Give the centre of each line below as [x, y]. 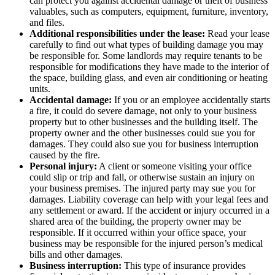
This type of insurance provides [184, 265]
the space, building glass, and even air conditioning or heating [149, 77]
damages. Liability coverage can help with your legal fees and [149, 199]
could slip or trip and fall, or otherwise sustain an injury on [142, 177]
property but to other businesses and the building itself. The [144, 122]
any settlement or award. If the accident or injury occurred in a [149, 210]
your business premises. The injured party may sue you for [142, 188]
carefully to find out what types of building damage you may [146, 44]
